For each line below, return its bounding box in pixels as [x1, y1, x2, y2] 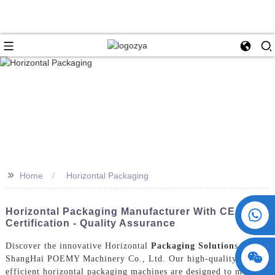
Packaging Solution [150, 241, 234, 250]
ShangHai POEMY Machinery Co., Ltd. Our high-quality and [5, 254, 254, 263]
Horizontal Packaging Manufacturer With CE [5, 206, 235, 217]
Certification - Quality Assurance [5, 217, 176, 228]
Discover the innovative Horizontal [5, 241, 151, 250]
